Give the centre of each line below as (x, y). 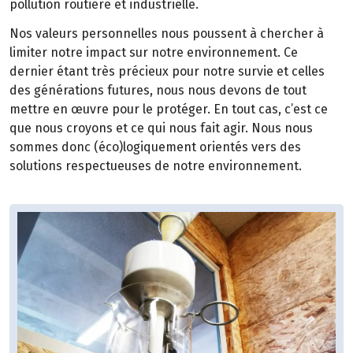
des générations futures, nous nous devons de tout (158, 90)
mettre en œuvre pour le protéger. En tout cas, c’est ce (169, 109)
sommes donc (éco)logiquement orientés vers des (155, 147)
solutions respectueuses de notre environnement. (157, 165)
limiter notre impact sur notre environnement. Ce (154, 52)
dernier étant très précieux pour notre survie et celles (167, 71)
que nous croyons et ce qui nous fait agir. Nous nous (161, 128)
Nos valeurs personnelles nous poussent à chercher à (167, 33)
